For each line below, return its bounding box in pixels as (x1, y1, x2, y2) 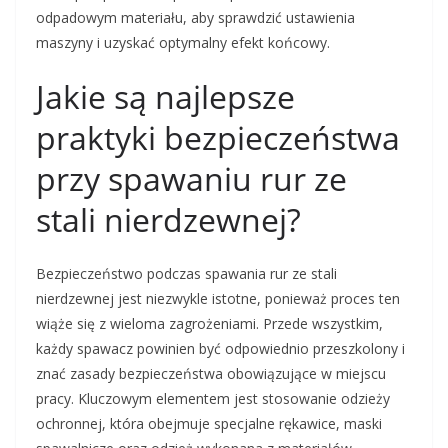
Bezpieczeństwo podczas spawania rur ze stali (36, 264, 337, 284)
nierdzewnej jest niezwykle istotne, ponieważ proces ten (36, 289, 400, 309)
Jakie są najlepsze (36, 75, 295, 119)
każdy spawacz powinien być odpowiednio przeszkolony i (36, 339, 405, 359)
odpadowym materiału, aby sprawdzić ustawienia (36, 8, 355, 28)
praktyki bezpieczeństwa (36, 116, 400, 160)
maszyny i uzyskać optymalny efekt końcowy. (36, 33, 330, 53)
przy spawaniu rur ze (36, 157, 347, 201)
